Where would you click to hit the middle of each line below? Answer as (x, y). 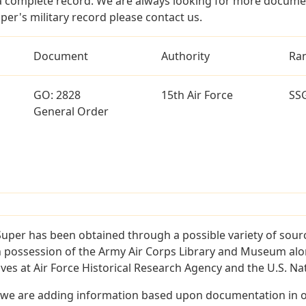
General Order (71, 111)
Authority (185, 56)
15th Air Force (197, 95)
